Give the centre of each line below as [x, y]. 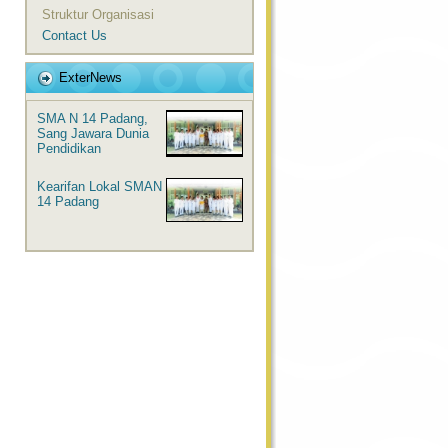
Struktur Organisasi [98, 14]
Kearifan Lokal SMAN [99, 186]
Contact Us [74, 35]
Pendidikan [69, 148]
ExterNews [90, 77]
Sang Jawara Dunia [93, 133]
